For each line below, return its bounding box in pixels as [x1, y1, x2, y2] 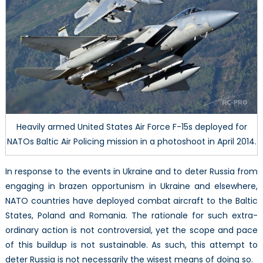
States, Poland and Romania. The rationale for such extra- [5, 209, 258, 221]
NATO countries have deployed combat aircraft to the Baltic [5, 194, 258, 207]
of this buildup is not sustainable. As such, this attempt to [5, 238, 258, 251]
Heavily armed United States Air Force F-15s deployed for [16, 120, 247, 133]
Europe [219, 17, 247, 29]
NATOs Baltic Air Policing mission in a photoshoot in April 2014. [6, 135, 257, 147]
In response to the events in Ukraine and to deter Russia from [5, 165, 258, 177]
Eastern [219, 4, 248, 15]
